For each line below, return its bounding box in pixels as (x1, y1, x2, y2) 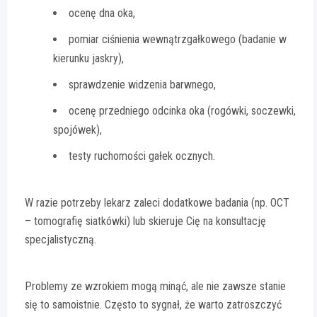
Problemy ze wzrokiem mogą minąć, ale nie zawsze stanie (25, 279, 286, 294)
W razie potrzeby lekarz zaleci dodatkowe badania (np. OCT (25, 196, 289, 210)
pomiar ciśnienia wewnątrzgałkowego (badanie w (69, 33, 287, 47)
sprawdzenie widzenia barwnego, (69, 78, 216, 92)
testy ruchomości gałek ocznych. (69, 149, 215, 163)
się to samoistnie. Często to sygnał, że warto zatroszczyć (25, 298, 282, 312)
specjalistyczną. (25, 233, 96, 247)
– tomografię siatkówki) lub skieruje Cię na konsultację (25, 214, 266, 229)
